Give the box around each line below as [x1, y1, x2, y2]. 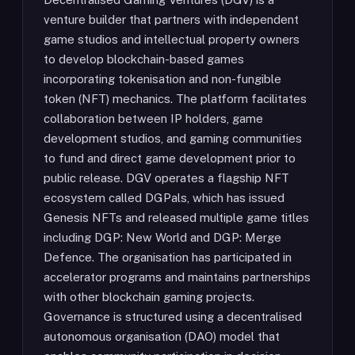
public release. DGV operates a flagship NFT [44, 171, 289, 185]
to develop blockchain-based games [44, 52, 244, 66]
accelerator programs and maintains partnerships [44, 270, 311, 284]
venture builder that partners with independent [44, 13, 299, 26]
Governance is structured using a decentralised [44, 310, 302, 323]
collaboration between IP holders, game [44, 112, 263, 125]
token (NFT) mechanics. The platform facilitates [44, 92, 307, 105]
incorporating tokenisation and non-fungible [44, 72, 281, 86]
